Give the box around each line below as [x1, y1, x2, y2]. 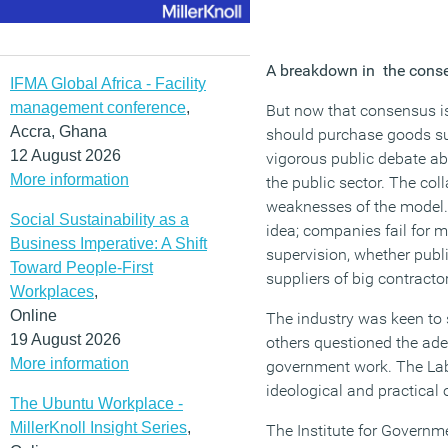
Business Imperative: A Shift [10, 234, 207, 252]
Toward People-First [10, 258, 153, 276]
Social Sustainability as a [10, 210, 189, 228]
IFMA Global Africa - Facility [10, 74, 206, 92]
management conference [10, 98, 186, 116]
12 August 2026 [10, 146, 121, 164]
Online [10, 306, 57, 324]
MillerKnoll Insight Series [10, 418, 187, 436]
